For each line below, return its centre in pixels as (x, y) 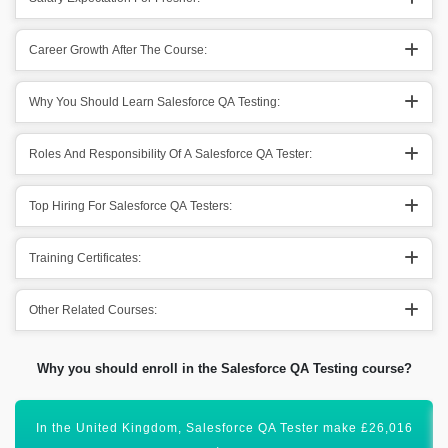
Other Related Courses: (93, 310)
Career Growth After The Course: (118, 50)
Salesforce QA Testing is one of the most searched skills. (224, 428)
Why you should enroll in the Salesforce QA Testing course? (224, 368)
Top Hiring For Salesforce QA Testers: (130, 206)
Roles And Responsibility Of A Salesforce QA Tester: (170, 154)
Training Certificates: (85, 258)
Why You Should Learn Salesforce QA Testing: (154, 102)
